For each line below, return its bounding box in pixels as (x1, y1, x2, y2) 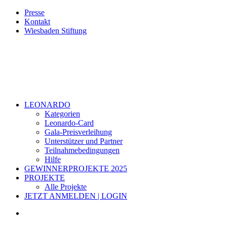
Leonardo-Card (45, 119, 94, 127)
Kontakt (24, 17, 50, 26)
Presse (24, 8, 45, 17)
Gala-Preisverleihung (45, 128, 112, 136)
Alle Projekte (45, 182, 87, 191)
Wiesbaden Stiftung (24, 26, 87, 35)
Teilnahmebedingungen (45, 146, 120, 155)
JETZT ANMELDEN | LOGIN (24, 192, 127, 200)
